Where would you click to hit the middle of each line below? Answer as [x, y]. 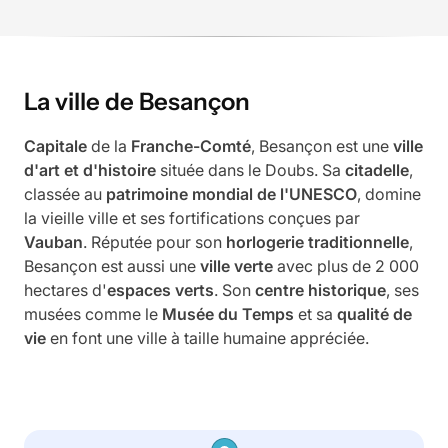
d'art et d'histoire [90, 170]
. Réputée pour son [154, 242]
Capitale [55, 146]
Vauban [53, 242]
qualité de [374, 314]
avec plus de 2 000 [346, 266]
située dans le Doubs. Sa [250, 170]
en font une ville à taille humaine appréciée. [207, 338]
